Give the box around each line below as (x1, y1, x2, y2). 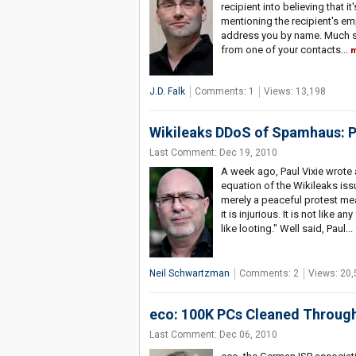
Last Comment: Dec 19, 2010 (149, 146, 277, 158)
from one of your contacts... (220, 43, 350, 56)
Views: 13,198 (263, 85, 326, 97)
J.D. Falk (149, 85, 185, 97)
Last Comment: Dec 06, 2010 (149, 329, 277, 341)
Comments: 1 (194, 85, 254, 97)
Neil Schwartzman (149, 268, 230, 280)
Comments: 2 (238, 268, 299, 280)
